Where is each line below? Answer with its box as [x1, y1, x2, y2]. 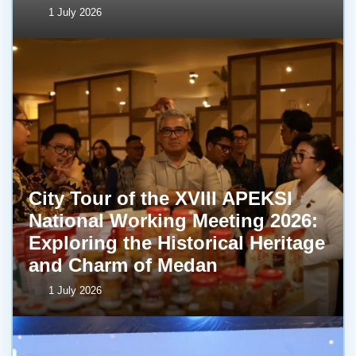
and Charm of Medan [29, 253, 218, 276]
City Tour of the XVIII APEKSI [29, 187, 292, 209]
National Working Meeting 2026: [29, 209, 318, 231]
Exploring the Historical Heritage [29, 231, 325, 253]
